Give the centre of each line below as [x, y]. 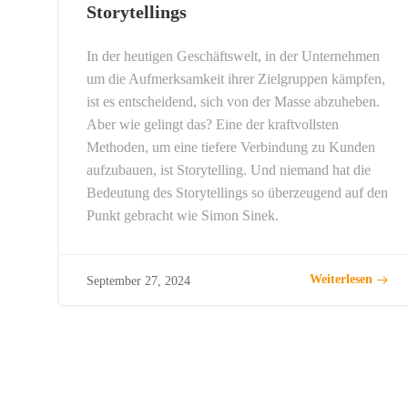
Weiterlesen [341, 280]
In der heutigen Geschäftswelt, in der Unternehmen [233, 56]
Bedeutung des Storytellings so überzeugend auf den [237, 192]
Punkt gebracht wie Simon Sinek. [183, 215]
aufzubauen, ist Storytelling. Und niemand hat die [229, 169]
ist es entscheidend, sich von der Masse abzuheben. [233, 101]
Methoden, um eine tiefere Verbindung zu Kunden [231, 147]
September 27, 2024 [138, 280]
